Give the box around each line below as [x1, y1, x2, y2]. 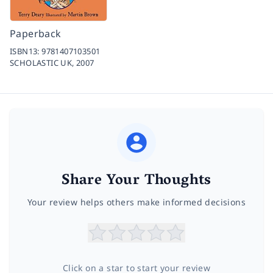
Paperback [10, 27, 62, 41]
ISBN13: [10, 46, 42, 57]
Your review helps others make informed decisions [27, 196, 246, 208]
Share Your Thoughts [62, 168, 211, 196]
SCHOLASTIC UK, [10, 57, 77, 69]
